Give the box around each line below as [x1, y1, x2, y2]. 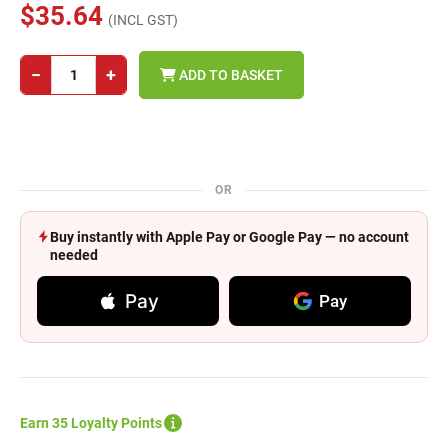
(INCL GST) [108, 12, 178, 28]
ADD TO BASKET [176, 66, 283, 83]
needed [50, 247, 98, 263]
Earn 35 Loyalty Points [20, 415, 162, 431]
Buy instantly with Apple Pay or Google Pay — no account [50, 229, 409, 245]
